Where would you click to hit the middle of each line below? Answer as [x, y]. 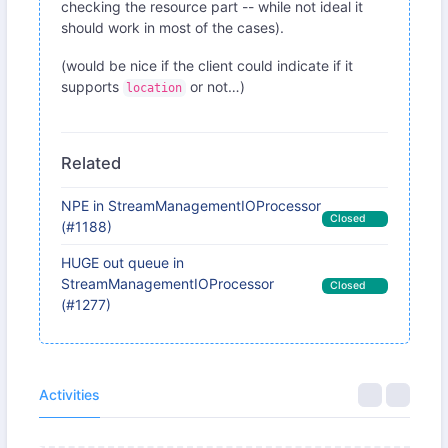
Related [90, 163]
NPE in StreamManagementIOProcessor [190, 206]
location [154, 87]
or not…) [215, 86]
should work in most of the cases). [172, 28]
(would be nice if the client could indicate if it [206, 65]
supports [91, 86]
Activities [69, 394]
